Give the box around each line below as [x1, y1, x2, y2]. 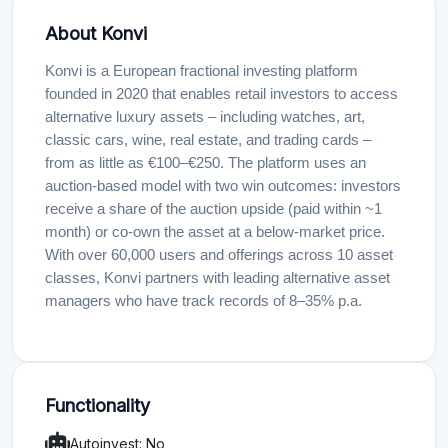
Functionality [45, 395, 150, 416]
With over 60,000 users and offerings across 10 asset [45, 247, 393, 263]
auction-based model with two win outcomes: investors [45, 178, 401, 194]
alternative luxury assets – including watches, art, [45, 109, 365, 125]
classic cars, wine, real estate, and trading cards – [45, 132, 371, 148]
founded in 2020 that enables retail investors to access [45, 86, 398, 102]
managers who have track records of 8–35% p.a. [45, 293, 362, 309]
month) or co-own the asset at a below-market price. [45, 224, 385, 240]
